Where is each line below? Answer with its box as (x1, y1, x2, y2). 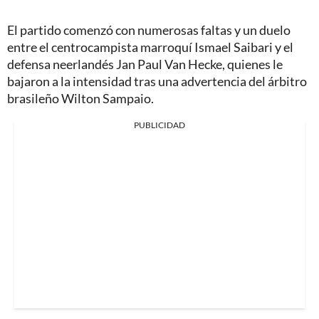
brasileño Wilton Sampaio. (7, 90, 154, 106)
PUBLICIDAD (134, 119, 185, 130)
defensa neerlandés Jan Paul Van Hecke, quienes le (7, 56, 283, 72)
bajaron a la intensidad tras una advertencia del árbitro (7, 73, 307, 89)
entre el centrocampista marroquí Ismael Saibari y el (7, 38, 293, 55)
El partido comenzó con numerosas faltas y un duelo (7, 21, 291, 38)
